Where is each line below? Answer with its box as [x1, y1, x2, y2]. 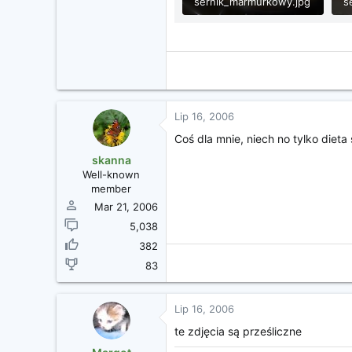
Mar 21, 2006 [94, 200, 158, 213]
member [91, 181, 131, 195]
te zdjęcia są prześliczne [174, 324, 302, 338]
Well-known [82, 167, 140, 181]
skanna [91, 152, 131, 167]
